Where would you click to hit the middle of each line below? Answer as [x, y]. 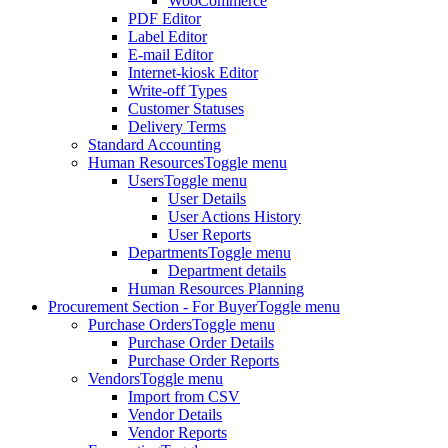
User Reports [209, 235]
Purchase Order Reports [203, 361]
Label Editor [167, 37]
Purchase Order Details [201, 343]
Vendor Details [175, 415]
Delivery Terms [177, 127]
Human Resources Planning [216, 289]
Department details [227, 271]
